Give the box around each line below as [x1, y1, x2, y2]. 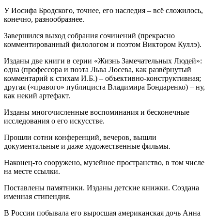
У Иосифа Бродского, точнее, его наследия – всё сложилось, [4, 6, 203, 15]
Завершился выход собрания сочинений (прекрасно [4, 31, 175, 40]
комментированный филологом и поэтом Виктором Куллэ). [4, 40, 201, 48]
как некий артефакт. [4, 91, 70, 100]
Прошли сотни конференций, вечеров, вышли [4, 133, 156, 141]
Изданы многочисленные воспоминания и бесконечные [4, 108, 189, 116]
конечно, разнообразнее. [4, 15, 84, 23]
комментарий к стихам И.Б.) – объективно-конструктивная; [4, 74, 201, 82]
